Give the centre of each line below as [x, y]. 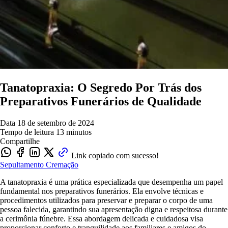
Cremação [62, 164]
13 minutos [74, 132]
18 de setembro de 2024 [56, 123]
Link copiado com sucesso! [115, 155]
